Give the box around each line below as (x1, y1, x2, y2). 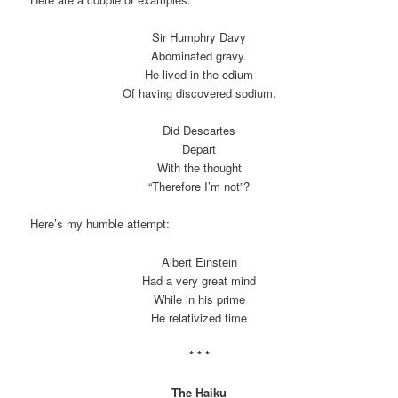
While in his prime (153, 290, 245, 307)
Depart (182, 140, 216, 158)
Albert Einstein (161, 252, 237, 270)
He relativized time (151, 308, 247, 326)
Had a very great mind (142, 271, 256, 289)
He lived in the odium (145, 66, 253, 84)
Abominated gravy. (151, 47, 247, 65)
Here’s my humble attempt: (30, 215, 171, 233)
